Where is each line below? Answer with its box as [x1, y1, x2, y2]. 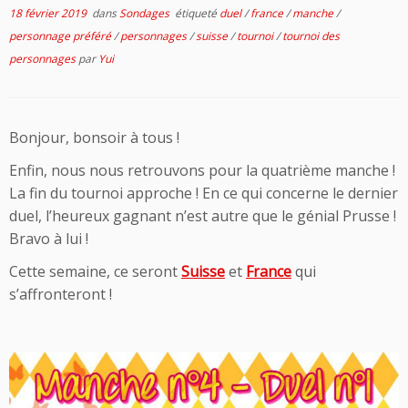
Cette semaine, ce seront [9, 260, 181, 281]
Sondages [119, 5, 172, 21]
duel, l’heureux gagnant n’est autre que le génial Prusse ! [9, 205, 396, 226]
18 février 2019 [9, 5, 87, 21]
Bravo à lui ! [9, 228, 88, 249]
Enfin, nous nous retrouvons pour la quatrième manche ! [9, 159, 395, 180]
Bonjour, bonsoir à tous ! [9, 127, 179, 148]
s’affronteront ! [9, 283, 112, 304]
